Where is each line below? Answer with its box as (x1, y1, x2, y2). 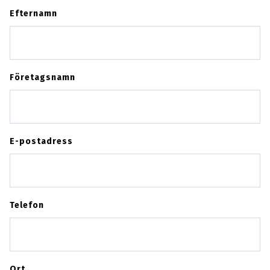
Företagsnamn (9, 72, 75, 83)
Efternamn (9, 8, 57, 19)
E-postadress (9, 136, 73, 146)
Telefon (9, 199, 44, 210)
